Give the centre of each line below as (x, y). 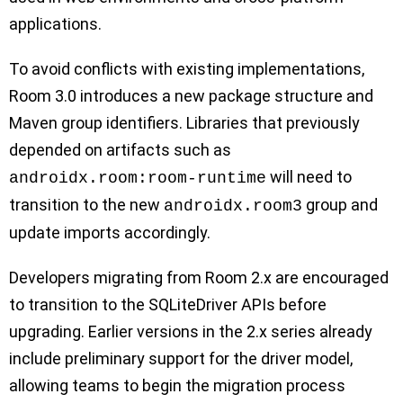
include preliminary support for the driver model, (181, 359)
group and (340, 205)
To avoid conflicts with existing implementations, (187, 69)
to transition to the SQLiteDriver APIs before (168, 305)
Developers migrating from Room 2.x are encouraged (199, 278)
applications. (55, 24)
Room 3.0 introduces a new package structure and (191, 96)
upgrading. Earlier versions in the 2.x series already (191, 332)
